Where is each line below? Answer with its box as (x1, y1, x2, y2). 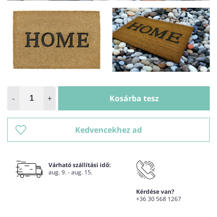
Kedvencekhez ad (75, 124, 142, 136)
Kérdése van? (136, 187, 174, 196)
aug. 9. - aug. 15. (48, 168, 93, 177)
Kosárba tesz (109, 93, 159, 104)
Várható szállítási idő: (48, 161, 110, 170)
